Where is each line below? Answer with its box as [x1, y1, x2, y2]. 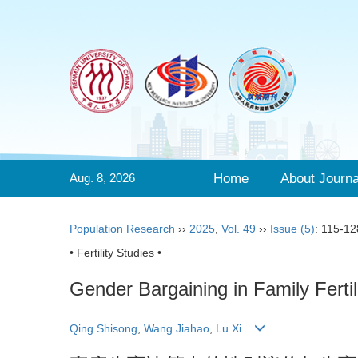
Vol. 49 [221, 222, 256, 235]
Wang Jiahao [141, 322, 209, 336]
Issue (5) [270, 222, 315, 235]
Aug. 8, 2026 [70, 171, 135, 185]
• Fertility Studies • [70, 246, 161, 259]
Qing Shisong [70, 322, 137, 336]
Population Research [70, 222, 175, 235]
